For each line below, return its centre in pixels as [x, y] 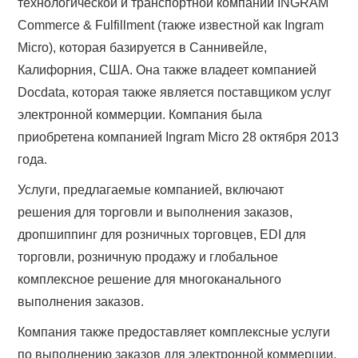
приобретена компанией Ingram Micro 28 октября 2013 [179, 137]
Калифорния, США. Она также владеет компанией [167, 70]
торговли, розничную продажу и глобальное [148, 257]
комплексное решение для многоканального [150, 279]
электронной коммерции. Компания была [140, 114]
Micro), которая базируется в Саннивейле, [143, 47]
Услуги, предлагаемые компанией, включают [151, 189]
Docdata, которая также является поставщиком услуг [175, 92]
